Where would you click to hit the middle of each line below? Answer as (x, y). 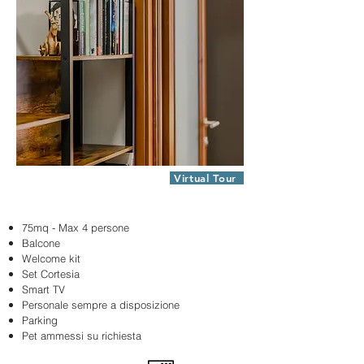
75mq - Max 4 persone (76, 227)
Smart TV (45, 289)
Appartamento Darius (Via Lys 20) (105, 205)
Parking (40, 320)
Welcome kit (51, 258)
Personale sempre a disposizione (101, 305)
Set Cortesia (51, 274)
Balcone (41, 243)
